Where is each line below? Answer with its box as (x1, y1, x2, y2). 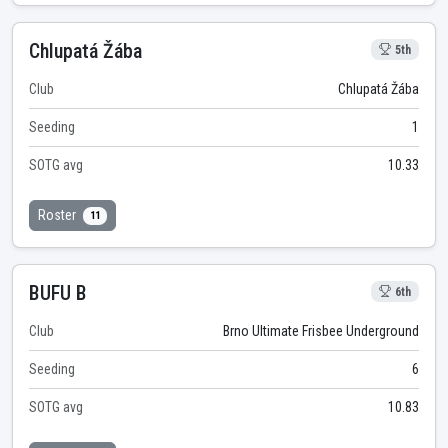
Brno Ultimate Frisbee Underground (223, 322, 419, 339)
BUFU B (29, 280, 87, 305)
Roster (38, 206, 79, 223)
